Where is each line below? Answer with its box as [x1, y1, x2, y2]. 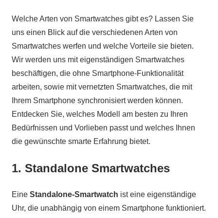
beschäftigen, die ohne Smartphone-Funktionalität [12, 69, 183, 78]
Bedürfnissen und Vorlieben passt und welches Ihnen [12, 124, 195, 132]
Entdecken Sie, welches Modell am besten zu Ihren [12, 110, 188, 119]
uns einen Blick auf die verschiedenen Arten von [12, 28, 178, 37]
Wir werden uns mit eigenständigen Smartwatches [12, 55, 184, 64]
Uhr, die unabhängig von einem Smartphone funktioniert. [12, 204, 206, 213]
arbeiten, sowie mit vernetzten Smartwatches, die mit [12, 83, 192, 91]
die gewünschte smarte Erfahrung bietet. [12, 137, 150, 146]
